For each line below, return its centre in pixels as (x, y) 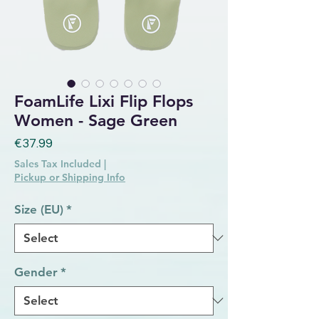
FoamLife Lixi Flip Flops (104, 101)
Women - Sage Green (96, 120)
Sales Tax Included (58, 163)
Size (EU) (39, 209)
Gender (36, 272)
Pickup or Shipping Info (70, 177)
